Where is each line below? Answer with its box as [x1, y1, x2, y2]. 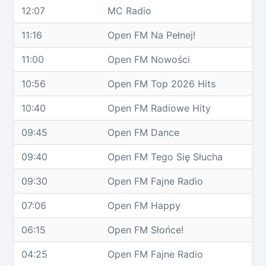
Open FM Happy [107, 199, 180, 211]
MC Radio [107, 5, 151, 17]
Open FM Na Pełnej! [107, 29, 195, 41]
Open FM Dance [107, 126, 179, 138]
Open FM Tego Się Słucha [107, 151, 223, 163]
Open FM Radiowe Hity [107, 102, 211, 114]
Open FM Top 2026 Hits [107, 78, 216, 90]
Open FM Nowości [107, 53, 190, 65]
